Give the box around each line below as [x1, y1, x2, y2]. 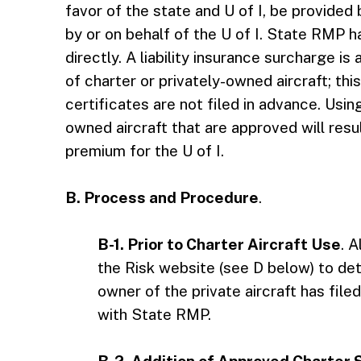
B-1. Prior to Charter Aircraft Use [97, 235, 341, 253]
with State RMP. [97, 305, 211, 323]
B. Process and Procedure [64, 189, 259, 206]
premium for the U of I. [64, 142, 224, 160]
